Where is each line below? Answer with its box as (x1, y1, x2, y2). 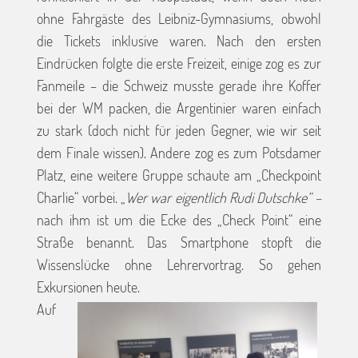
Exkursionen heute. (37, 278, 141, 296)
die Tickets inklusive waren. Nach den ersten (37, 32, 321, 50)
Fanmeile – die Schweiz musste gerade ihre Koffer (37, 77, 321, 95)
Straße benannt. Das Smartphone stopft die (37, 233, 321, 252)
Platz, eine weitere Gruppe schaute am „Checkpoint (37, 166, 321, 185)
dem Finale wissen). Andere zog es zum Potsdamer (37, 144, 321, 162)
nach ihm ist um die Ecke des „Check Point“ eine (37, 211, 321, 229)
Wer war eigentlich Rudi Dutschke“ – (125, 189, 321, 207)
